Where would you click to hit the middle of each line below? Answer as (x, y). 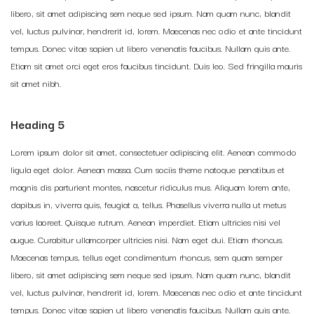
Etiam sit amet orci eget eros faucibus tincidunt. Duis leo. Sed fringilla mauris (156, 65)
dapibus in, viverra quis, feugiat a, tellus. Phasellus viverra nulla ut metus (148, 204)
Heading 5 (37, 124)
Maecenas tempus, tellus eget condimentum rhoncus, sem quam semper (146, 257)
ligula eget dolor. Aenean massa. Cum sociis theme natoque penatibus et (148, 169)
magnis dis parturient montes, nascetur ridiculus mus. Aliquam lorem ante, (150, 186)
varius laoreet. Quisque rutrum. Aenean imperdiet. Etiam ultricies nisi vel (145, 221)
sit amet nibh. (36, 83)
